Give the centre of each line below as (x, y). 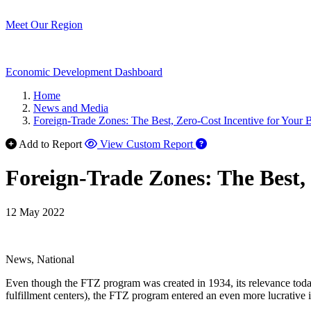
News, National (40, 259)
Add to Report (50, 144)
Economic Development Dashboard (84, 72)
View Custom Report (146, 144)
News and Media (71, 108)
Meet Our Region (44, 25)
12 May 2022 (35, 212)
